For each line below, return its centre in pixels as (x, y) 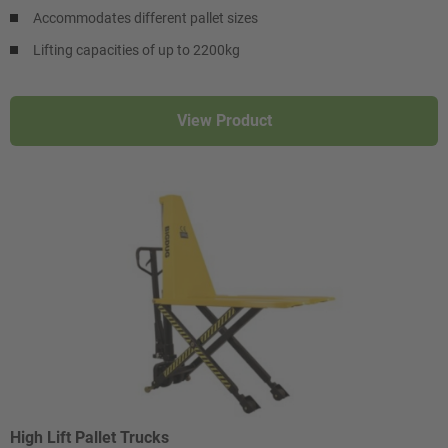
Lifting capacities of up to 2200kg (136, 50)
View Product (224, 121)
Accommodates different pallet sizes (145, 18)
